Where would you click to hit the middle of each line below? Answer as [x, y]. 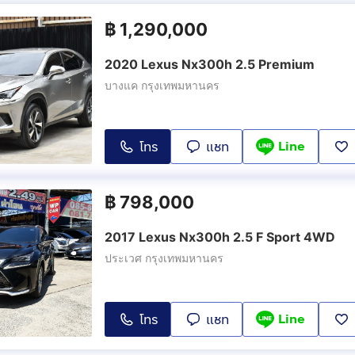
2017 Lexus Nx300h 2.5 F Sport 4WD [220, 237]
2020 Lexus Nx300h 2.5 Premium [210, 64]
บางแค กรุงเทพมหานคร [162, 85]
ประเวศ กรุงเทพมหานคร [164, 258]
